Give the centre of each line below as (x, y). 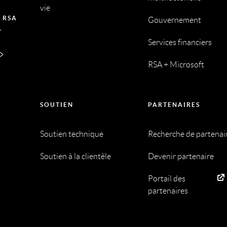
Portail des (167, 179)
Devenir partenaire (181, 157)
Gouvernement (175, 20)
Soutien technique (71, 134)
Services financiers (180, 43)
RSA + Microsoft (176, 65)
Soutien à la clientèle (75, 157)
